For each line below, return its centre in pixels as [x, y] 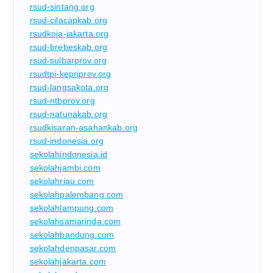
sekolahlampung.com [72, 207]
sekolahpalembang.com [76, 194]
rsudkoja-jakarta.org [69, 33]
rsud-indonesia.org [67, 140]
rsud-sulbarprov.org [68, 60]
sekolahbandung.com [72, 234]
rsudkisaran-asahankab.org [84, 127]
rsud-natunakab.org [69, 114]
